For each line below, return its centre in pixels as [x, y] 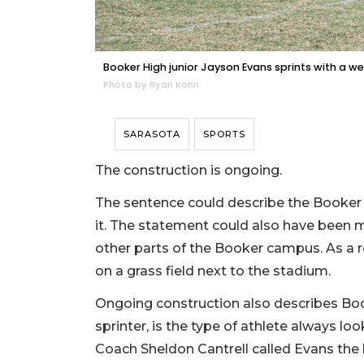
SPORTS [224, 134]
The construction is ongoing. [190, 171]
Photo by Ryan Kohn [151, 85]
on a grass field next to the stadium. [214, 271]
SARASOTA [152, 134]
